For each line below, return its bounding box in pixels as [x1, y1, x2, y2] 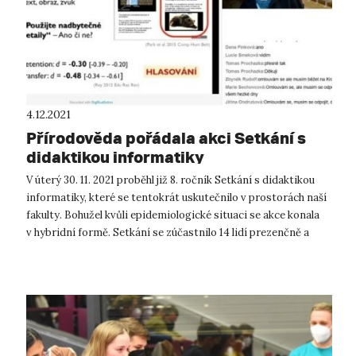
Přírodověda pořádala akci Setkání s [26, 127, 306, 148]
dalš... [26, 242, 52, 257]
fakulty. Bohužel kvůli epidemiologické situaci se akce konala [26, 207, 319, 222]
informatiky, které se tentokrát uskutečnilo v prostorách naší [26, 190, 327, 204]
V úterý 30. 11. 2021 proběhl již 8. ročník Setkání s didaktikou [26, 172, 315, 187]
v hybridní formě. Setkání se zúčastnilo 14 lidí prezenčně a [26, 225, 309, 239]
